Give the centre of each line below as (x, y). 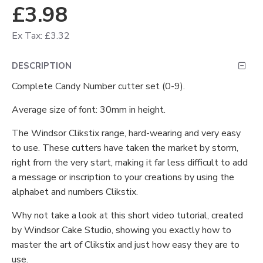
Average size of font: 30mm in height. (90, 109)
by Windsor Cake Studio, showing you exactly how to (122, 230)
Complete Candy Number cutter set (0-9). (100, 86)
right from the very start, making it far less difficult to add (130, 162)
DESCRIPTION (42, 65)
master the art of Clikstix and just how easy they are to (126, 245)
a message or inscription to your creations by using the (123, 177)
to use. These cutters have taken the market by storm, (125, 148)
